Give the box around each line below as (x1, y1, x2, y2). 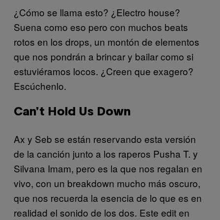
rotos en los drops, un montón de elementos (14, 34, 199, 48)
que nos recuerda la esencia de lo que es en (14, 191, 202, 204)
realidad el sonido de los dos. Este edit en (14, 205, 190, 219)
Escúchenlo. (14, 79, 66, 92)
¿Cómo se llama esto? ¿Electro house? (14, 5, 180, 19)
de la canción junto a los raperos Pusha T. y (14, 146, 198, 160)
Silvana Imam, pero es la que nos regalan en (14, 161, 202, 175)
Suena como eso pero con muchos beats (14, 20, 188, 33)
